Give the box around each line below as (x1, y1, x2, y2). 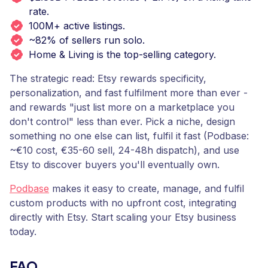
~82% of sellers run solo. (29, 34, 145, 46)
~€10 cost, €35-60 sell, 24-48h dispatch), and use (10, 144, 239, 156)
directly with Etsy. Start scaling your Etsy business (10, 211, 236, 223)
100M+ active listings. (29, 20, 125, 32)
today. (10, 226, 36, 237)
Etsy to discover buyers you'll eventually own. (10, 159, 220, 170)
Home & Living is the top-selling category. (29, 48, 216, 60)
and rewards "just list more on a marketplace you (10, 101, 234, 113)
